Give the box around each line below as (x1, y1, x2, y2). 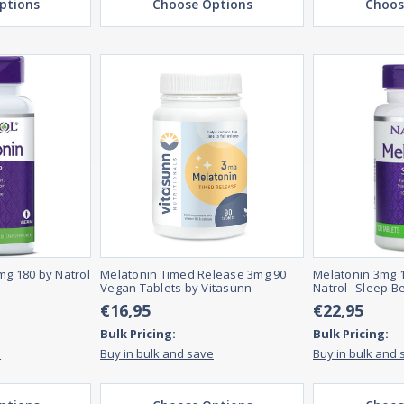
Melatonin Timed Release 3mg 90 (100, 266, 287, 283)
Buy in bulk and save (100, 345, 214, 363)
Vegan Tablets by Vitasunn (100, 280, 252, 297)
